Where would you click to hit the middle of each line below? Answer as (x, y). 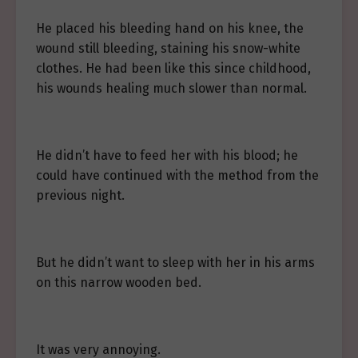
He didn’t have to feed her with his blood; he (167, 155)
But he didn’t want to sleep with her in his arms (175, 263)
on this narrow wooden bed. (119, 282)
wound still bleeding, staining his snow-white (168, 48)
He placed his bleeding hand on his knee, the (170, 28)
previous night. (80, 195)
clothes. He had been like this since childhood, (173, 68)
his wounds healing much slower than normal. (171, 88)
